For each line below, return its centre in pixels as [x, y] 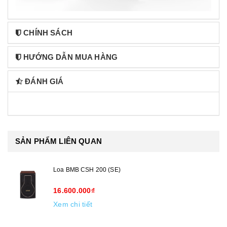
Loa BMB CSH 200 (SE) [87, 169]
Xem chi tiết [73, 204]
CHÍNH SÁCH [48, 32]
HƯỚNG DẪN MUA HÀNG [71, 57]
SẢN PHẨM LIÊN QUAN [59, 141]
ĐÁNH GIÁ [44, 81]
